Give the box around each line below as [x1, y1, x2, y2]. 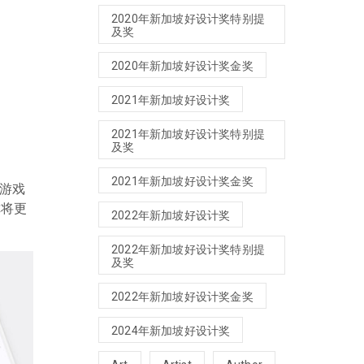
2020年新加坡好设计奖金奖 [111, 58, 253, 72]
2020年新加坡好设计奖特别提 [111, 11, 265, 25]
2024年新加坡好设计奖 [111, 323, 231, 337]
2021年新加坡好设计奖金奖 [111, 174, 253, 188]
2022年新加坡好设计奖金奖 [111, 289, 253, 303]
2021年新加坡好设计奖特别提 [111, 127, 265, 141]
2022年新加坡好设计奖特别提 [111, 242, 265, 256]
